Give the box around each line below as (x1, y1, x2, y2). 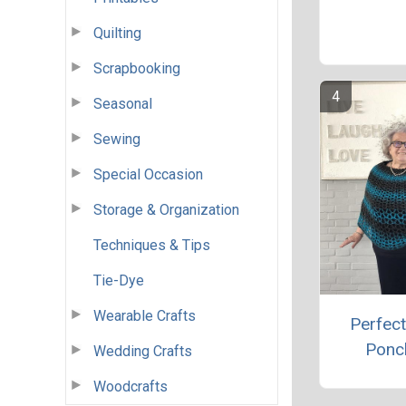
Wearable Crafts (93, 306, 196, 324)
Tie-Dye (93, 271, 144, 289)
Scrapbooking (93, 59, 180, 77)
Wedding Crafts (93, 342, 192, 360)
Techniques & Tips (93, 236, 210, 254)
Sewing (93, 130, 140, 148)
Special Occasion (93, 165, 203, 183)
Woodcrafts (93, 377, 168, 395)
